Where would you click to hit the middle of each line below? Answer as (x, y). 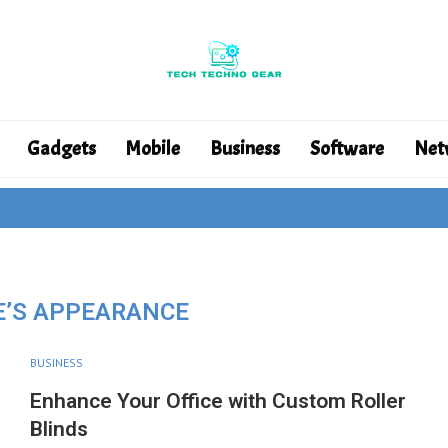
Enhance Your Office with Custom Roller (217, 401)
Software (346, 148)
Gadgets (61, 148)
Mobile (152, 148)
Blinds (61, 429)
